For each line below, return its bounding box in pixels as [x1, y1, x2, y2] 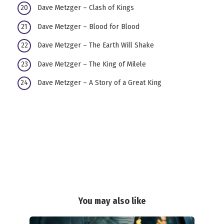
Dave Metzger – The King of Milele [37, 59, 146, 68]
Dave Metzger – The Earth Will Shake [37, 40, 154, 50]
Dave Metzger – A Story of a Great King [37, 78, 161, 87]
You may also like [78, 195, 146, 207]
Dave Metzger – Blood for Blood [37, 21, 139, 31]
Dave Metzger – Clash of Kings [37, 3, 134, 12]
